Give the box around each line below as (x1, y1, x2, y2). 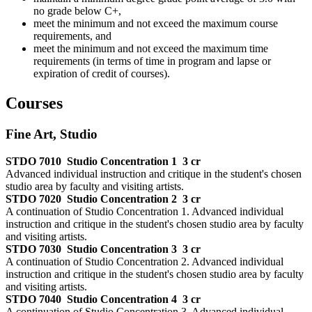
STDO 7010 (6, 155, 61, 167)
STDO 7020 (6, 192, 61, 205)
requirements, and (33, 30, 111, 42)
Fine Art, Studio (6, 127, 97, 142)
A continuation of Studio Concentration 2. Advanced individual (6, 255, 283, 267)
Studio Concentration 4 (67, 292, 177, 305)
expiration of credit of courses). (33, 68, 170, 80)
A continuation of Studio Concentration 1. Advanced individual (6, 205, 283, 217)
